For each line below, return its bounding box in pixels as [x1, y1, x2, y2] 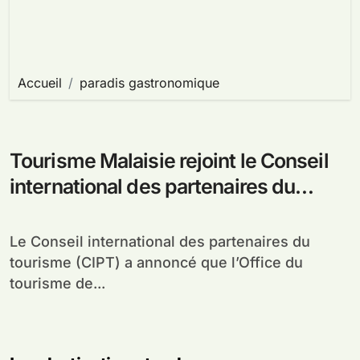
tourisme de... [10, 275, 105, 292]
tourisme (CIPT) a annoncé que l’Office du [10, 254, 303, 272]
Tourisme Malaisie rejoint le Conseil [10, 149, 329, 174]
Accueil [18, 75, 62, 92]
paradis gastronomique [80, 75, 219, 92]
